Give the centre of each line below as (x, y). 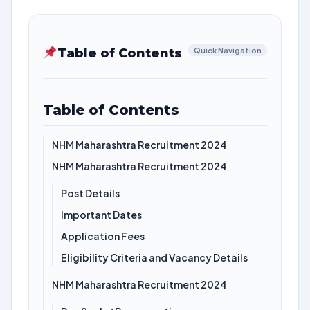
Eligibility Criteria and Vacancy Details (154, 257)
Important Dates (101, 215)
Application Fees (103, 236)
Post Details (90, 193)
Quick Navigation (228, 50)
